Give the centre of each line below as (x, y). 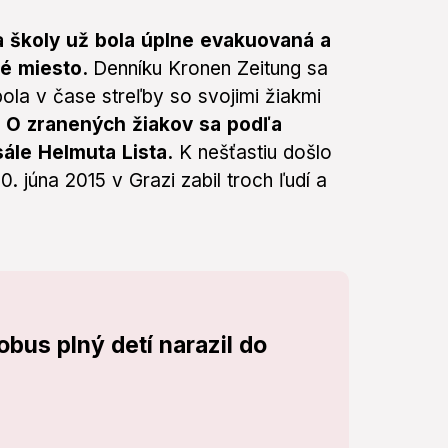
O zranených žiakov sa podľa (144, 125)
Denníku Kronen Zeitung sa (210, 69)
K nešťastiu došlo (252, 153)
